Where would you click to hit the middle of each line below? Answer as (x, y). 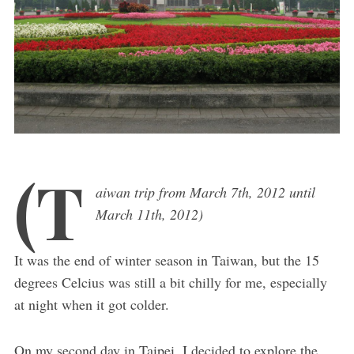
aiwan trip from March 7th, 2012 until (205, 192)
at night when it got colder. (91, 304)
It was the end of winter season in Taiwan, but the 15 (166, 260)
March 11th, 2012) (149, 214)
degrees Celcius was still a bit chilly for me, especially (170, 282)
